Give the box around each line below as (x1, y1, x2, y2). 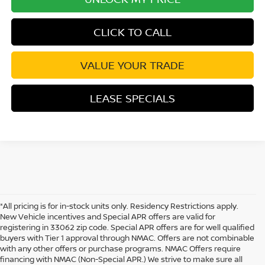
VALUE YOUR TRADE (80, 58, 185, 73)
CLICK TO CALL (93, 25, 172, 40)
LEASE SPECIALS (90, 91, 176, 106)
